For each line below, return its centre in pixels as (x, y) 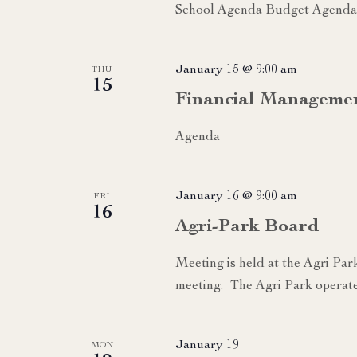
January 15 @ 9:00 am (236, 70)
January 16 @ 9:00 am (236, 196)
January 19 (207, 345)
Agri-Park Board (247, 227)
